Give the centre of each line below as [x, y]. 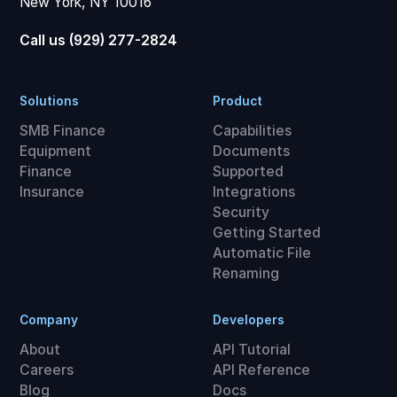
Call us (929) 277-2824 [99, 40]
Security [241, 212]
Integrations [253, 191]
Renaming [245, 273]
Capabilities [252, 130]
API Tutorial [251, 349]
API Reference [261, 370]
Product [237, 101]
